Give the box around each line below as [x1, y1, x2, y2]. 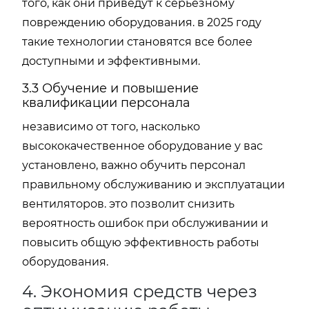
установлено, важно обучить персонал [22, 159, 246, 172]
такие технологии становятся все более [22, 35, 252, 48]
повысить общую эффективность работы [22, 236, 259, 249]
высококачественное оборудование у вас [22, 139, 263, 152]
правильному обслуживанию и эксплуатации [22, 178, 285, 191]
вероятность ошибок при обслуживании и [22, 217, 268, 230]
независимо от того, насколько [22, 120, 200, 133]
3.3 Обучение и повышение [22, 81, 199, 96]
